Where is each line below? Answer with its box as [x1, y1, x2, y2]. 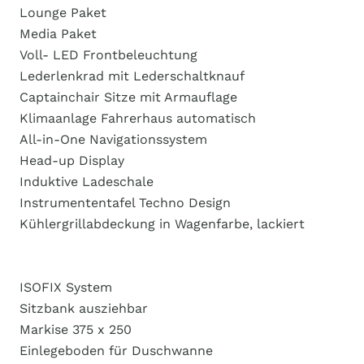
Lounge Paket [19, 5, 106, 20]
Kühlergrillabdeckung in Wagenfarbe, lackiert [19, 216, 305, 232]
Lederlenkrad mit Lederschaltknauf [19, 68, 245, 84]
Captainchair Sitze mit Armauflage [19, 89, 237, 105]
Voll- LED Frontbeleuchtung [19, 47, 197, 63]
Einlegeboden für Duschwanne [19, 343, 213, 358]
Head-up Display [19, 153, 124, 168]
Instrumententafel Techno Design [19, 195, 231, 210]
